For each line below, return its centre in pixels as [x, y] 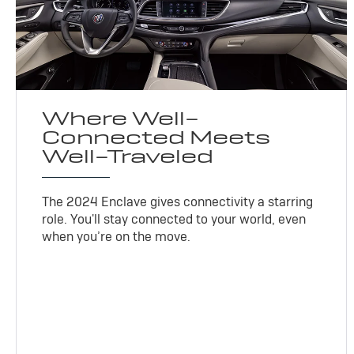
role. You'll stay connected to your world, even [174, 219]
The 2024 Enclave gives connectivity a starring [178, 201]
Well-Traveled [128, 156]
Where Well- [121, 118]
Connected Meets [156, 137]
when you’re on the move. [117, 236]
